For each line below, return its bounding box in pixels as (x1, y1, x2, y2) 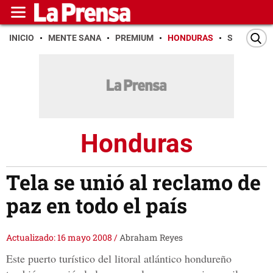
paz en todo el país (6, 191, 187, 219)
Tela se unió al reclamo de (6, 168, 261, 196)
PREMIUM (115, 33, 154, 43)
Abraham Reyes (119, 232, 183, 244)
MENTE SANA (48, 33, 101, 43)
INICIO (9, 33, 34, 43)
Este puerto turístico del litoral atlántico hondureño (6, 251, 232, 266)
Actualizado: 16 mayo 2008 (6, 232, 114, 244)
